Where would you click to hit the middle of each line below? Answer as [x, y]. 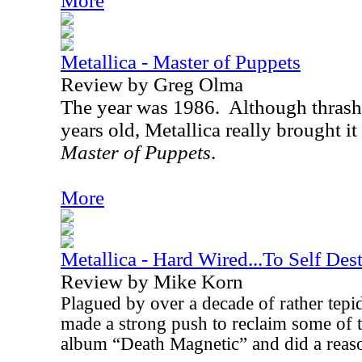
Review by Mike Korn [152, 282]
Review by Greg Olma [152, 84]
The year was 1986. [140, 107]
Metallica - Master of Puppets [181, 62]
